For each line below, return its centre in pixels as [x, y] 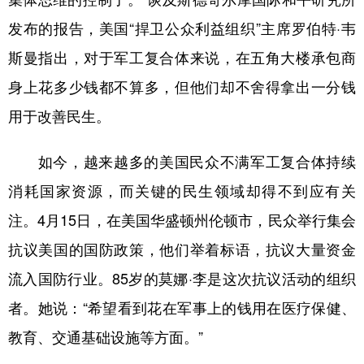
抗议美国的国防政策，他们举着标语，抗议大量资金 [182, 249]
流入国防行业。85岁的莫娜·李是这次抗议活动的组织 [182, 278]
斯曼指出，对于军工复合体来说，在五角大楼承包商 [182, 57]
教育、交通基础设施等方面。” [106, 337]
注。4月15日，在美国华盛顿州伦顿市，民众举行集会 [182, 220]
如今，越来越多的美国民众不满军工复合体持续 [182, 161]
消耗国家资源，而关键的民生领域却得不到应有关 [182, 191]
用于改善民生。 [59, 116]
